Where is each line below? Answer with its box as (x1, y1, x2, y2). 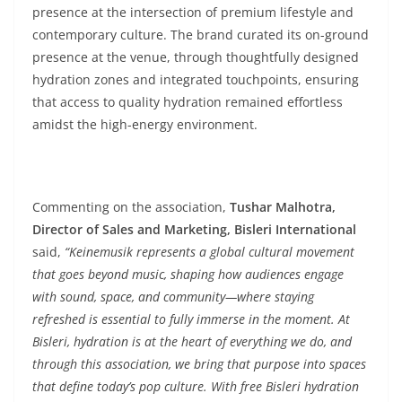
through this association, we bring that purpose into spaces (32, 355, 366, 372)
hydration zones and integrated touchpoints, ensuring (32, 71, 359, 88)
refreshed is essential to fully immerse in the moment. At (32, 310, 350, 328)
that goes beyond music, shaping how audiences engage (32, 266, 344, 283)
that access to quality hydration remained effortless (32, 93, 343, 110)
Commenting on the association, (32, 198, 226, 215)
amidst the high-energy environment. (32, 116, 258, 133)
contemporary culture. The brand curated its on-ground (32, 26, 369, 43)
